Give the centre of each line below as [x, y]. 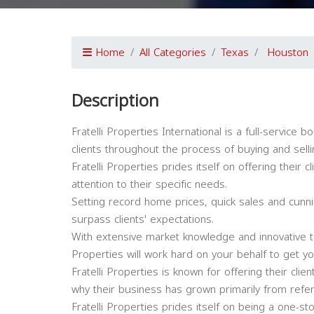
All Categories [173, 53]
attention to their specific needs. [149, 184]
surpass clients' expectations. [143, 219]
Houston [288, 53]
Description [115, 101]
